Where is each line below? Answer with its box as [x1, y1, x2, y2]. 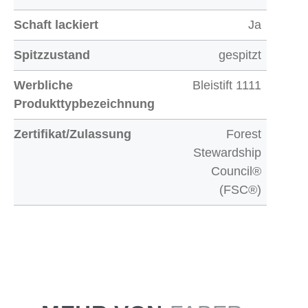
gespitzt [219, 48, 261, 62]
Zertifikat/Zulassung [14, 127, 131, 141]
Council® [211, 164, 261, 178]
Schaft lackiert [14, 18, 98, 32]
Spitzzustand [14, 48, 90, 62]
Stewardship [193, 146, 261, 159]
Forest [226, 127, 261, 141]
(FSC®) [219, 183, 261, 197]
